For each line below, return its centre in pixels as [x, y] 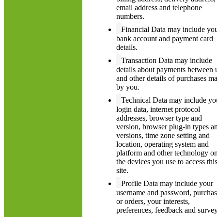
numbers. [130, 16]
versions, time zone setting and [163, 135]
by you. [128, 87]
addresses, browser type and [159, 118]
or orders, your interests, [153, 201]
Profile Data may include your [167, 183]
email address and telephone [159, 8]
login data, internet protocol [158, 109]
